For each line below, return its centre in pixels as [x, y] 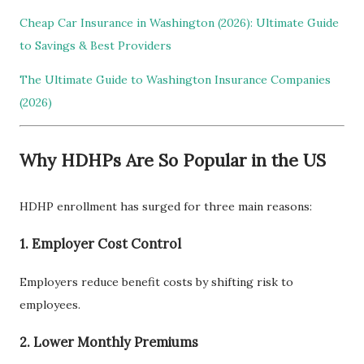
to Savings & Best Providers [95, 45]
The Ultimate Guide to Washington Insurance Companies [175, 79]
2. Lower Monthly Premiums [109, 342]
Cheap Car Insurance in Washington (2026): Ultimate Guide [179, 22]
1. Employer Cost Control [100, 244]
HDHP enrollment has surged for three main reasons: [166, 206]
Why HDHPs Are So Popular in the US [173, 160]
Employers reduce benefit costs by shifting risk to [156, 282]
